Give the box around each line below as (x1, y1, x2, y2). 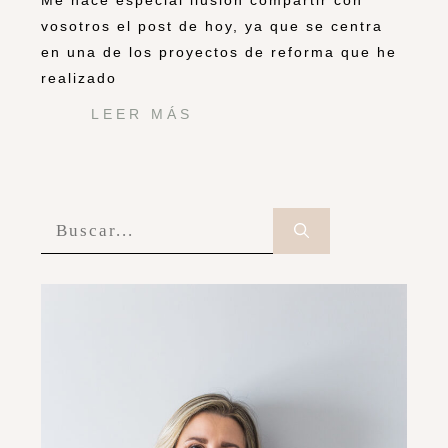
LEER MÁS (91, 106, 193, 123)
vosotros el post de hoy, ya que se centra (41, 18, 383, 35)
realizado (41, 70, 117, 87)
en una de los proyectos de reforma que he (41, 44, 397, 61)
